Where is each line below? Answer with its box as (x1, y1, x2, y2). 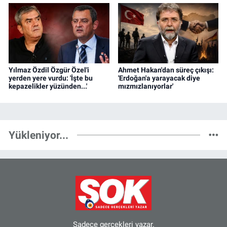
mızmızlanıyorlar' (118, 82, 173, 90)
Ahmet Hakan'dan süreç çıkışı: (118, 65, 214, 74)
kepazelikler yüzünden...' (9, 82, 87, 90)
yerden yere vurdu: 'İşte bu (9, 73, 93, 82)
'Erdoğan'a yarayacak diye (118, 73, 200, 82)
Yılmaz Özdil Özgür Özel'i (9, 65, 89, 74)
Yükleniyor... (9, 129, 68, 142)
